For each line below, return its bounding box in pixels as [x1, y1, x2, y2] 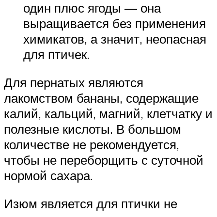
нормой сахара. [4, 168, 93, 184]
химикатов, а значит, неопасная [23, 31, 206, 47]
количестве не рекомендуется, [4, 137, 179, 153]
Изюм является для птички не [4, 195, 177, 211]
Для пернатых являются [4, 75, 143, 91]
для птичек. [23, 46, 90, 62]
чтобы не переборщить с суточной [4, 152, 203, 168]
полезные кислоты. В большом [4, 121, 181, 137]
